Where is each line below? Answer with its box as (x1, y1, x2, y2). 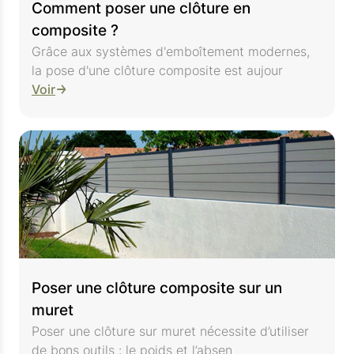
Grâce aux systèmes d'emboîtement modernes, (32, 43, 310, 60)
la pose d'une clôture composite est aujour (32, 62, 283, 79)
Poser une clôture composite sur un (32, 279, 282, 298)
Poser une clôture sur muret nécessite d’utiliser (32, 323, 309, 340)
